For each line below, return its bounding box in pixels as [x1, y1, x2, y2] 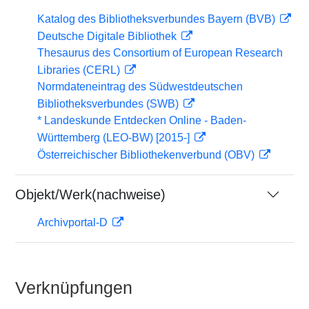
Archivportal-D [37, 217, 110, 228]
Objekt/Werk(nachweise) [15, 187, 166, 202]
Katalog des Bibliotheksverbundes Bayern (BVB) [37, 13, 278, 25]
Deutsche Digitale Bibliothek [37, 30, 179, 42]
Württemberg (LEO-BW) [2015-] [37, 132, 192, 143]
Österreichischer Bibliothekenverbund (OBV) [37, 149, 257, 161]
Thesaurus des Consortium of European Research [37, 47, 283, 59]
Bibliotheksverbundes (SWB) [37, 98, 181, 110]
